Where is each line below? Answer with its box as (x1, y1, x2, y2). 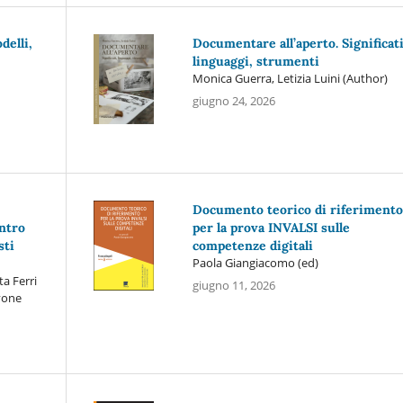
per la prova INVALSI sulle (192, 219, 350, 236)
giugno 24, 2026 (192, 92, 275, 109)
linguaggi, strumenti (192, 52, 319, 69)
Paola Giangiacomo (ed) (192, 254, 318, 271)
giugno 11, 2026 (192, 276, 275, 293)
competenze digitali (192, 237, 313, 254)
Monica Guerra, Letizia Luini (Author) (192, 69, 388, 86)
